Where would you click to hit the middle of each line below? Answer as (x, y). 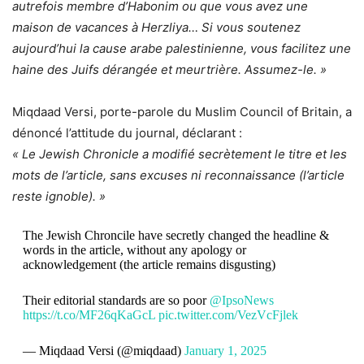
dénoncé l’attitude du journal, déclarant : (127, 132)
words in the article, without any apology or (134, 249)
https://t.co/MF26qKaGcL (89, 314)
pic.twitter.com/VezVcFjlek (228, 314)
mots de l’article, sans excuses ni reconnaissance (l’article (178, 175)
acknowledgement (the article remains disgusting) (149, 264)
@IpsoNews (241, 300)
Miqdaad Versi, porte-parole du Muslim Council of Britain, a (182, 111)
